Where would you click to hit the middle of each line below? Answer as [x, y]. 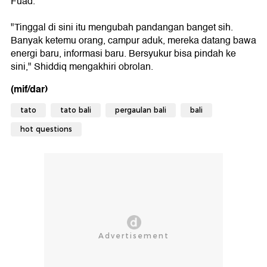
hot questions [46, 129]
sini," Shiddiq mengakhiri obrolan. [82, 67]
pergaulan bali [141, 110]
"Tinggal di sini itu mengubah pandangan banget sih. [122, 27]
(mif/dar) [29, 89]
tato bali [76, 110]
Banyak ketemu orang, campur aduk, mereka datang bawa [133, 41]
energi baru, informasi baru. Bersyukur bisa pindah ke [123, 54]
